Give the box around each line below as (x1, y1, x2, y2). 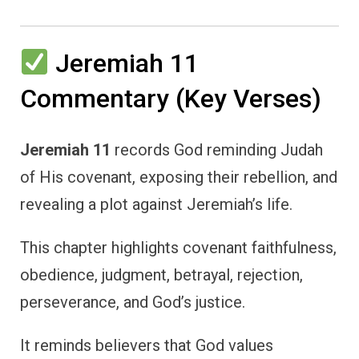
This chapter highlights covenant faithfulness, (20, 238, 337, 258)
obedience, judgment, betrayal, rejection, (20, 265, 303, 285)
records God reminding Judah (111, 140, 323, 160)
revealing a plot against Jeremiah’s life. (20, 195, 292, 215)
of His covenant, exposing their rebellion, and (20, 167, 337, 188)
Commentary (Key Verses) (20, 83, 321, 114)
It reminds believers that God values (20, 336, 273, 356)
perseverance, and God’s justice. (20, 292, 245, 313)
